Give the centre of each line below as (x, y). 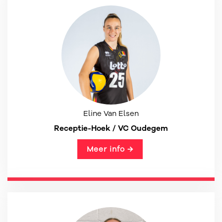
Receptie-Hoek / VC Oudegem (111, 128)
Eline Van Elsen (111, 113)
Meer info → (110, 149)
